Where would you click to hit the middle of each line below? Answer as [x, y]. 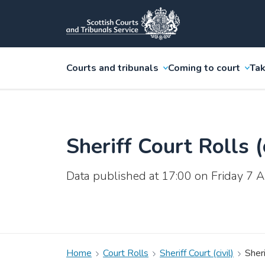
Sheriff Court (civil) [197, 253]
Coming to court [204, 68]
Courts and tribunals [112, 68]
